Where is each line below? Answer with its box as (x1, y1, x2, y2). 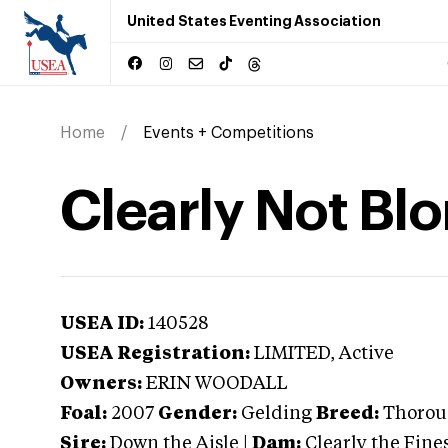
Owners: (60, 375, 142, 393)
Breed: (316, 405, 379, 423)
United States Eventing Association (127, 14, 381, 28)
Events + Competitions (143, 125, 314, 141)
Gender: (158, 405, 237, 423)
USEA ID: (60, 315, 144, 333)
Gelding (241, 405, 312, 423)
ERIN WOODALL (146, 375, 288, 393)
